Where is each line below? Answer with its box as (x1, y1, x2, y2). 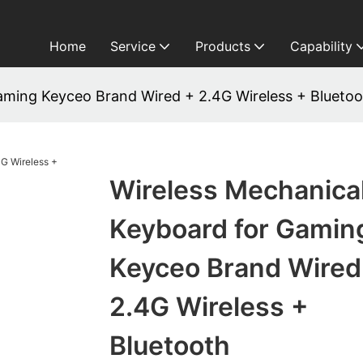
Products (194, 38, 250, 54)
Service (109, 38, 156, 54)
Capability (289, 38, 352, 54)
